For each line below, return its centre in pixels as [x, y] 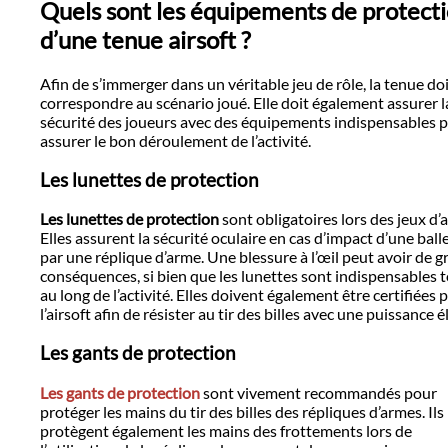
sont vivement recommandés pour [318, 392]
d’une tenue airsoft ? [145, 40]
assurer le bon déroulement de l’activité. [175, 140]
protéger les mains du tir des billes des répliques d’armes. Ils [242, 411]
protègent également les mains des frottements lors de [226, 430]
